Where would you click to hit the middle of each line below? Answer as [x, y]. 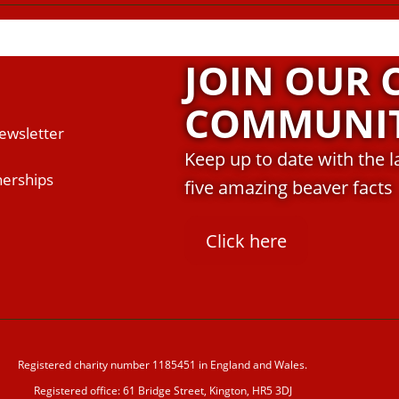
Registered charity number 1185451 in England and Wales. [163, 364]
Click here [246, 240]
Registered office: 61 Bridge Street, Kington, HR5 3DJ [163, 390]
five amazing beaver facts [289, 187]
